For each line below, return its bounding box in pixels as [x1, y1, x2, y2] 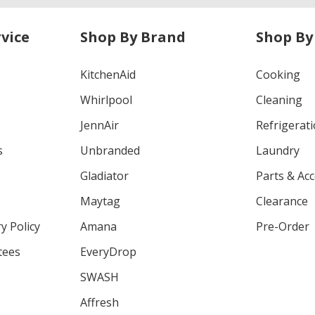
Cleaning [256, 91, 303, 108]
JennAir [79, 117, 119, 133]
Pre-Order [256, 218, 310, 234]
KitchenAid [79, 66, 136, 82]
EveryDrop [79, 243, 136, 259]
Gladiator [79, 167, 129, 184]
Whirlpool [79, 91, 132, 108]
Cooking [256, 66, 301, 82]
